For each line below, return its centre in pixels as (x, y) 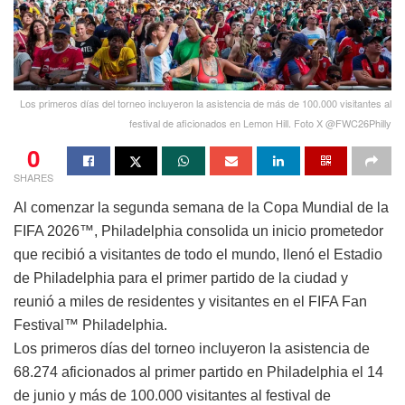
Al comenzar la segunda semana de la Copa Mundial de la (201, 207)
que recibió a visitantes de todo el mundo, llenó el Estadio (198, 254)
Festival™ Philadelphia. (90, 325)
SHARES (33, 177)
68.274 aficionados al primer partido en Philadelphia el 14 (198, 372)
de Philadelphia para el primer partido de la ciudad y (181, 278)
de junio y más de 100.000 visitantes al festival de (172, 395)
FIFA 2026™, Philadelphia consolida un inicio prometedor (198, 231)
